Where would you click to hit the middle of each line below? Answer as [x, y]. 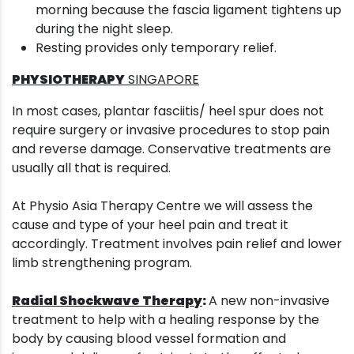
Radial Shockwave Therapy [107, 301]
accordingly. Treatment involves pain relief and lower [177, 244]
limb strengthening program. [102, 263]
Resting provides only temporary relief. [156, 48]
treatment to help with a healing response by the [166, 320]
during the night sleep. [104, 29]
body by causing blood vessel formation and [149, 339]
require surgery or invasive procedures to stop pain [171, 130]
